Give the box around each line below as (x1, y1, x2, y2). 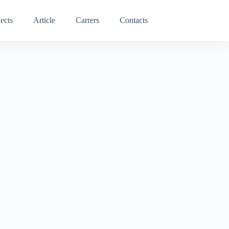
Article (33, 16, 55, 25)
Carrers (75, 16, 99, 25)
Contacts (119, 16, 148, 25)
